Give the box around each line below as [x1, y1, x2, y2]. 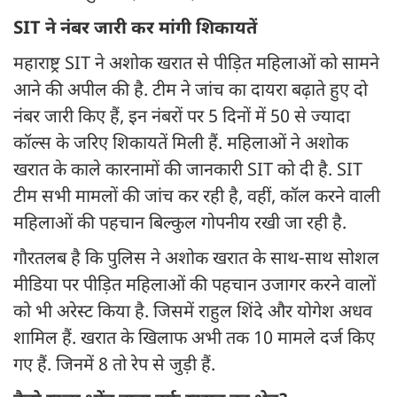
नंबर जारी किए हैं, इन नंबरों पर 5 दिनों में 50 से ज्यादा [13, 106, 350, 130]
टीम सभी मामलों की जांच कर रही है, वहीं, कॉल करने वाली [13, 186, 380, 210]
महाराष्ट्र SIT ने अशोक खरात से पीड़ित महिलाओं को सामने [13, 53, 379, 77]
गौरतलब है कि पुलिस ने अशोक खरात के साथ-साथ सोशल [13, 248, 379, 272]
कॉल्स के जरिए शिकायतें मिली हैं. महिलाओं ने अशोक [13, 133, 348, 157]
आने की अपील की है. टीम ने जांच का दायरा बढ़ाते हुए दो [13, 80, 368, 104]
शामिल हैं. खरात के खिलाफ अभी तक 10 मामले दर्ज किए [13, 328, 375, 352]
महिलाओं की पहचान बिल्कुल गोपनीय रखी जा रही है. [13, 213, 351, 237]
